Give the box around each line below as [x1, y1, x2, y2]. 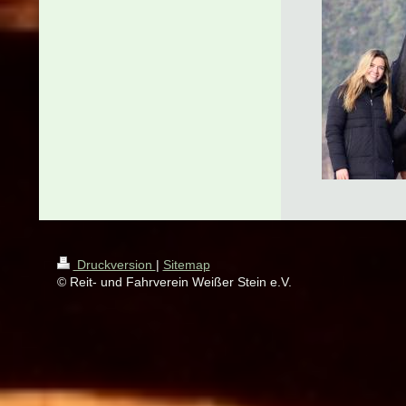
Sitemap [162, 256, 210, 272]
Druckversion [72, 256, 156, 272]
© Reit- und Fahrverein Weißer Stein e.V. [56, 274, 292, 289]
